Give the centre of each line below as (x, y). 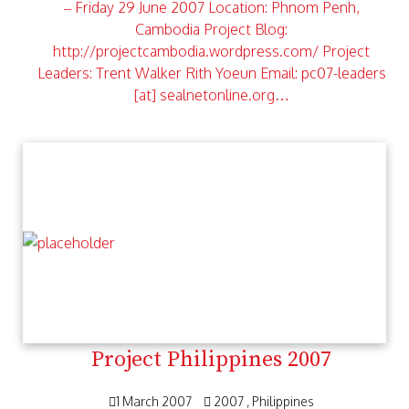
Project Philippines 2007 (211, 360)
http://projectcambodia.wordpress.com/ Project (211, 51)
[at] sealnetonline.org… (211, 95)
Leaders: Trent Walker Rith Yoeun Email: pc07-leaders (211, 73)
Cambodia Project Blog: (211, 29)
